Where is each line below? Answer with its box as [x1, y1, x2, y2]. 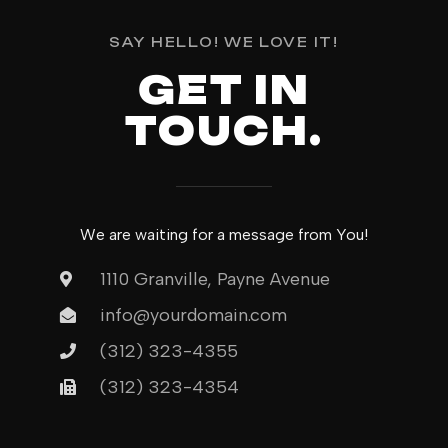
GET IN [138, 66, 310, 113]
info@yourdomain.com [100, 304, 287, 326]
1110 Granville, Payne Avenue [100, 268, 330, 290]
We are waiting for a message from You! [80, 225, 368, 244]
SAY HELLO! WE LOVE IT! [109, 34, 339, 50]
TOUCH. [125, 107, 323, 154]
